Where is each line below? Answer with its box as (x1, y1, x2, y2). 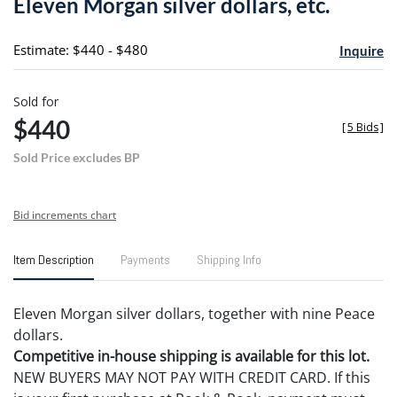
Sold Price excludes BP (13, 149, 140, 165)
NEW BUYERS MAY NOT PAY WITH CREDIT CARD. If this (13, 367, 370, 387)
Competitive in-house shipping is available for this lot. (13, 346, 370, 366)
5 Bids (347, 119, 378, 135)
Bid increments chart (13, 206, 116, 222)
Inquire (339, 42, 384, 58)
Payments (121, 251, 170, 268)
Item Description (13, 251, 94, 268)
